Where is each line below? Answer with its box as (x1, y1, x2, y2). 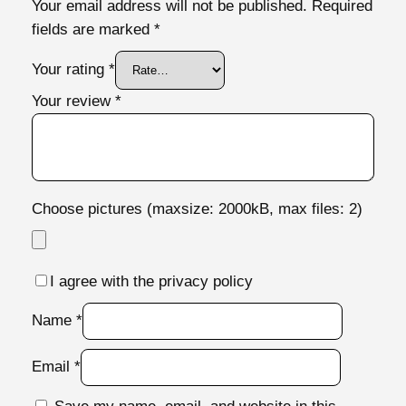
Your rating (31, 60, 109, 78)
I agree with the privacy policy (49, 272, 253, 290)
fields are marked (31, 20, 154, 38)
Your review (31, 92, 115, 110)
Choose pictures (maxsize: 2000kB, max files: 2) (31, 199, 362, 217)
